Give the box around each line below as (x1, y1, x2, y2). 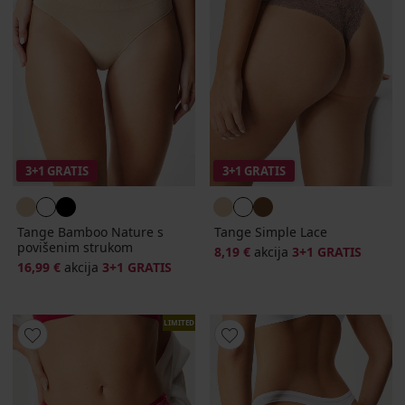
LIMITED (164, 316, 194, 327)
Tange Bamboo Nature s (17, 222, 164, 240)
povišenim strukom (17, 238, 133, 256)
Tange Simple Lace (214, 222, 327, 240)
